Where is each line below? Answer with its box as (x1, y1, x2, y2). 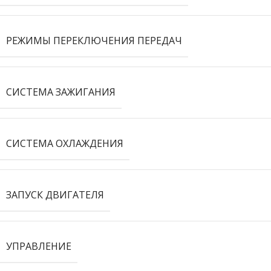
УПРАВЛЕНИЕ (6, 240, 71, 253)
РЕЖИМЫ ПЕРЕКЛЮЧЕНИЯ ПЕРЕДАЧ (6, 34, 182, 47)
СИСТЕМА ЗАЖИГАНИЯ (6, 85, 116, 99)
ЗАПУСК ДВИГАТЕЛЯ (6, 188, 104, 201)
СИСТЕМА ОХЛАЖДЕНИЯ (6, 137, 123, 150)
